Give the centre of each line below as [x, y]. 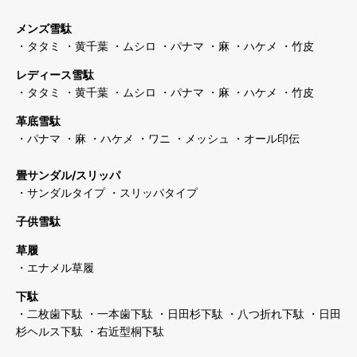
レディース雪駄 [55, 74]
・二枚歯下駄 [49, 313]
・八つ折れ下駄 [265, 313]
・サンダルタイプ [61, 192]
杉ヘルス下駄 [49, 331]
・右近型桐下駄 [125, 331]
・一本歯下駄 [120, 313]
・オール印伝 [266, 138]
